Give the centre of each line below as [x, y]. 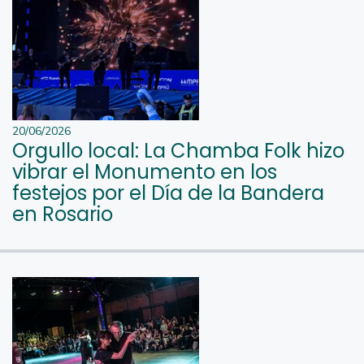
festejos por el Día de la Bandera [168, 193]
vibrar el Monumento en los [145, 171]
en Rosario [63, 214]
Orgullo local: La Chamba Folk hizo [178, 150]
